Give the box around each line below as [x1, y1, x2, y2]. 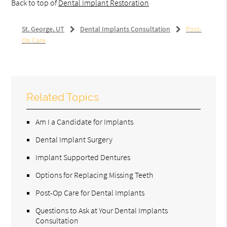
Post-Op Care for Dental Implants [35, 187, 145, 198]
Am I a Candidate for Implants [35, 116, 134, 127]
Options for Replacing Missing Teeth [35, 169, 154, 180]
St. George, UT [21, 24, 64, 33]
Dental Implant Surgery [35, 134, 113, 144]
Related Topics [26, 90, 99, 103]
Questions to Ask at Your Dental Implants [35, 205, 168, 215]
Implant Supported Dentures [35, 152, 131, 162]
